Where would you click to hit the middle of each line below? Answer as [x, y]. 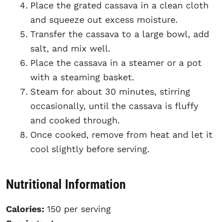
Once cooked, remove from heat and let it [121, 134]
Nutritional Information [66, 184]
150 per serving [78, 209]
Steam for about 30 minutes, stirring [110, 91]
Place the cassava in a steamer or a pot [116, 62]
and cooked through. [75, 120]
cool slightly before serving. [90, 149]
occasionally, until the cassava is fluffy [114, 106]
